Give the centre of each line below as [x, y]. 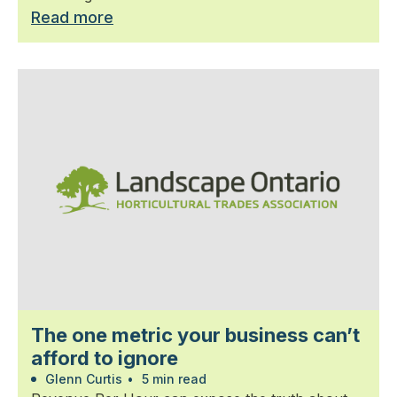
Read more [72, 17]
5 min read [172, 379]
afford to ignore [105, 358]
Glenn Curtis [82, 379]
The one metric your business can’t [195, 335]
